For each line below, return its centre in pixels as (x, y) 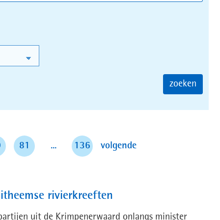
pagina (150, 145)
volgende (119, 146)
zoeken (183, 84)
